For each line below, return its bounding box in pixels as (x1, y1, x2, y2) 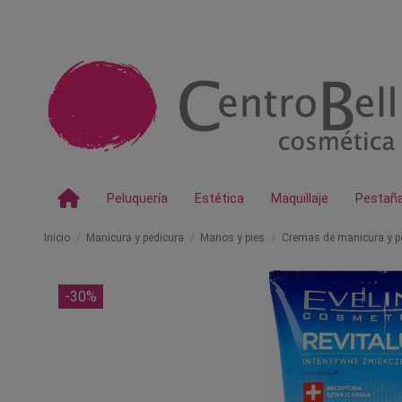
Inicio (44, 232, 70, 244)
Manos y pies (200, 232, 266, 244)
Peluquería (107, 191, 168, 205)
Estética (195, 191, 244, 205)
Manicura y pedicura (86, 232, 185, 244)
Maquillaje (271, 191, 328, 205)
